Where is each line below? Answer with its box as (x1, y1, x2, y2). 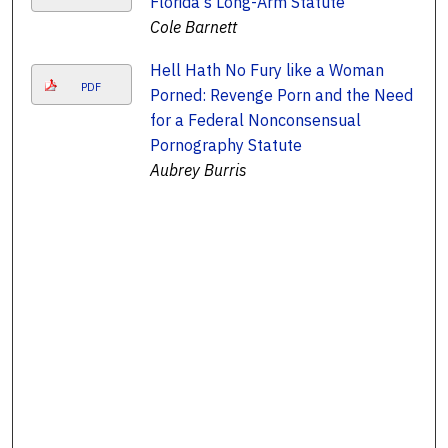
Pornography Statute (149, 134, 302, 155)
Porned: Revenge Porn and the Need (149, 84, 413, 105)
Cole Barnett (149, 16, 237, 37)
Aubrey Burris (149, 159, 247, 180)
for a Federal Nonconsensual (149, 109, 361, 130)
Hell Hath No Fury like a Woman (149, 59, 384, 80)
